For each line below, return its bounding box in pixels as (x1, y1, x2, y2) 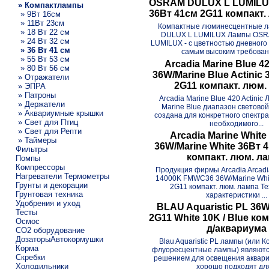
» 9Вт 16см (15, 9, 61, 19)
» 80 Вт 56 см (15, 63, 70, 73)
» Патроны (15, 90, 56, 100)
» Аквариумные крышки (15, 108, 103, 118)
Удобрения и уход (15, 198, 80, 208)
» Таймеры (15, 135, 56, 145)
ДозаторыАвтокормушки (15, 234, 103, 244)
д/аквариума (207, 223, 267, 234)
